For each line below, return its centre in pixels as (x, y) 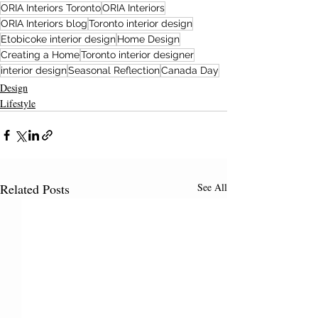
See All (212, 187)
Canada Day (190, 70)
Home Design (148, 39)
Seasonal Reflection (114, 70)
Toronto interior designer (137, 55)
